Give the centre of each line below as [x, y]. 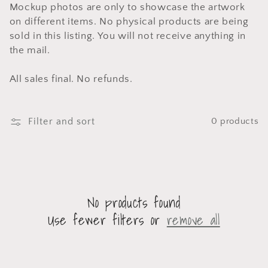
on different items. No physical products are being [129, 22]
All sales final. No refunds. [71, 79]
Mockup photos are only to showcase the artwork [127, 7]
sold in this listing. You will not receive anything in [127, 36]
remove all [193, 220]
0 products [235, 122]
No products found [134, 202]
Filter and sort [62, 121]
